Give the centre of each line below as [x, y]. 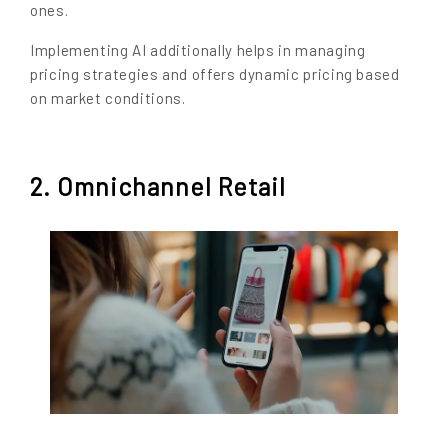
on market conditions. [108, 97]
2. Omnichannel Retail [158, 186]
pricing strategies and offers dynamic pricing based [215, 73]
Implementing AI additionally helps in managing [198, 49]
